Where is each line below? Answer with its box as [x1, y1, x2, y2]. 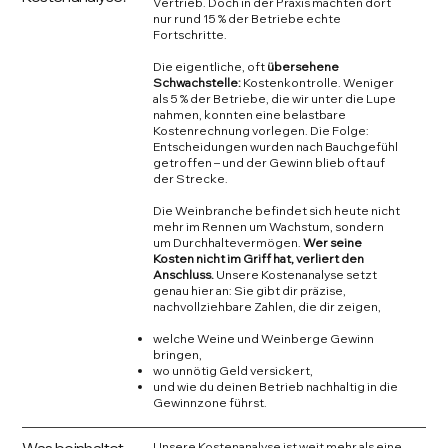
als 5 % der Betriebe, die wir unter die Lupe [153, 91, 397, 107]
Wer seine [303, 235, 363, 251]
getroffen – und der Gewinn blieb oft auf [153, 155, 386, 171]
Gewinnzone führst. [153, 395, 268, 411]
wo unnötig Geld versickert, [153, 363, 314, 379]
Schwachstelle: [153, 75, 244, 91]
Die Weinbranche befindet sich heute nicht [153, 203, 401, 219]
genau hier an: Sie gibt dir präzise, [153, 283, 347, 299]
